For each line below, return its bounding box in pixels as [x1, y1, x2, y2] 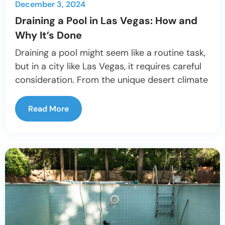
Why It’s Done [15, 28, 82, 42]
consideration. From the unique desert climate [15, 73, 208, 86]
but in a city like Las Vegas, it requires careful [15, 60, 201, 72]
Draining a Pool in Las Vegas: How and [15, 14, 197, 27]
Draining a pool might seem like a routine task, [15, 46, 205, 59]
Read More [28, 103, 69, 114]
